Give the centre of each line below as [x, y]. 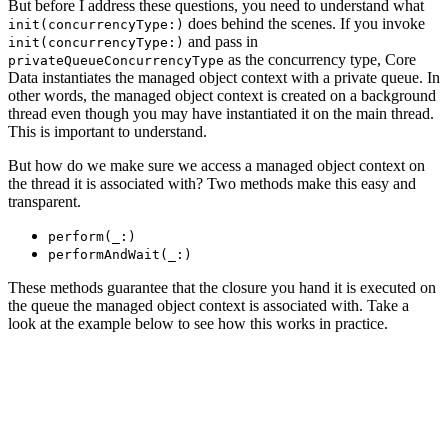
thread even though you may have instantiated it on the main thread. [221, 113]
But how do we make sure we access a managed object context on [216, 165]
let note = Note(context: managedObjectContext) [208, 396]
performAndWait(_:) [120, 254]
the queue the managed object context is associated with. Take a [208, 305]
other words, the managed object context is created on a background [222, 95]
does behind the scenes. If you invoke [304, 23]
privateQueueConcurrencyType [116, 60]
